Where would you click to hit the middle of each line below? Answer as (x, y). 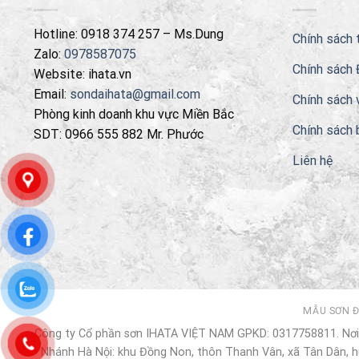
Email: (52, 94)
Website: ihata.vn (83, 74)
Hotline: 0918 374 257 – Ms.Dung (129, 34)
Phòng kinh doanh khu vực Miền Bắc (134, 114)
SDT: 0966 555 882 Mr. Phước (119, 134)
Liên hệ (312, 160)
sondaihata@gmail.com (135, 94)
